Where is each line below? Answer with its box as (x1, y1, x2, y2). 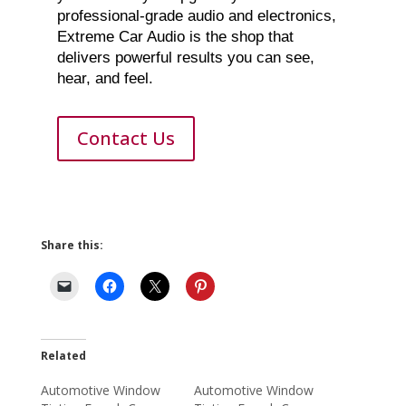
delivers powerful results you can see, (56, 49, 314, 67)
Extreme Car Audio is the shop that (56, 28, 294, 46)
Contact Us (76, 126, 175, 151)
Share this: (40, 237, 103, 254)
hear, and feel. (56, 70, 153, 88)
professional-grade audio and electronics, (56, 7, 336, 25)
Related (40, 348, 86, 364)
